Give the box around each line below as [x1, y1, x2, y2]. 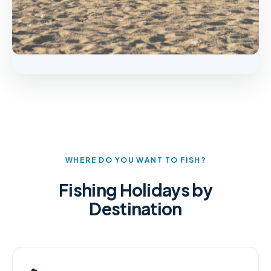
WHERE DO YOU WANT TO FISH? [65, 155, 206, 165]
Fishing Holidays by [59, 178, 212, 200]
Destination [89, 197, 182, 219]
